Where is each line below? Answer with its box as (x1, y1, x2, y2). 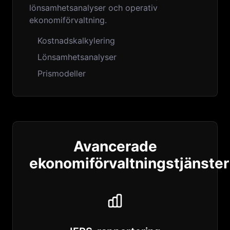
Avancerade (73, 138, 157, 155)
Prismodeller (37, 68, 86, 79)
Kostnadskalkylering (37, 35, 115, 46)
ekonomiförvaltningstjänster (29, 155, 229, 172)
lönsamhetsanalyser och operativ (29, 3, 158, 13)
